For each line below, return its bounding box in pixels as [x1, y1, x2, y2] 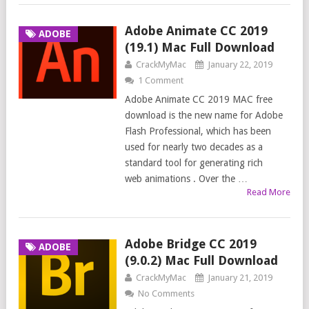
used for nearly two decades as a [124, 141, 263, 153]
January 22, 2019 [207, 59, 272, 70]
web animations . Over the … [124, 173, 248, 185]
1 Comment [137, 75, 183, 86]
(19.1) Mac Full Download [124, 40, 275, 55]
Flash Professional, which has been [124, 126, 271, 137]
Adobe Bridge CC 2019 [124, 237, 257, 252]
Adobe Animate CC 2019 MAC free [124, 94, 272, 106]
